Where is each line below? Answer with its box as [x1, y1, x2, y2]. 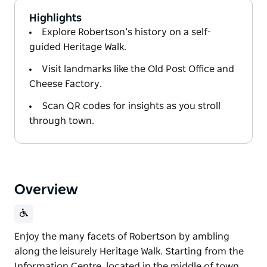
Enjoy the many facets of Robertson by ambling [14, 231, 229, 241]
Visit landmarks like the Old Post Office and [42, 64, 234, 74]
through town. [29, 116, 94, 126]
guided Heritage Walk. [29, 42, 126, 52]
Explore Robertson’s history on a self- [42, 27, 211, 37]
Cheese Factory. [29, 79, 102, 89]
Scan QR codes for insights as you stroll [42, 101, 221, 111]
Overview [14, 182, 78, 197]
